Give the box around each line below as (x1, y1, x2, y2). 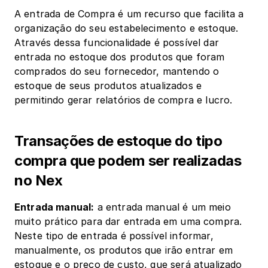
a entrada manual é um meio (94, 201, 231, 213)
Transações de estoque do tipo (14, 132, 223, 150)
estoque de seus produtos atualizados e (14, 80, 202, 92)
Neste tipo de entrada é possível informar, (14, 230, 214, 242)
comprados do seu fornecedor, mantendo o (14, 65, 220, 77)
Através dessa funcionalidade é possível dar (14, 36, 219, 48)
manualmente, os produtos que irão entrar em (14, 244, 233, 256)
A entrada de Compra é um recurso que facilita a (14, 8, 244, 20)
